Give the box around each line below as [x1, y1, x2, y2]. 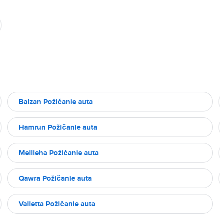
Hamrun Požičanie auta [19, 122, 97, 133]
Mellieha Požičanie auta [19, 147, 99, 158]
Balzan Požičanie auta [19, 96, 93, 107]
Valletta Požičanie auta [19, 198, 95, 209]
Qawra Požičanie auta [19, 173, 92, 184]
